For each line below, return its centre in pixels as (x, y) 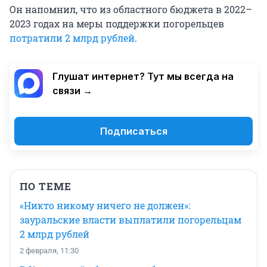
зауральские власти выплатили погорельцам (131, 220)
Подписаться (133, 131)
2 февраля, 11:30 (49, 251)
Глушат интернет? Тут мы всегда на (143, 77)
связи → (72, 91)
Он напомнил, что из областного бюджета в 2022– (131, 10)
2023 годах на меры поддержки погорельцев (117, 24)
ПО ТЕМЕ (46, 187)
